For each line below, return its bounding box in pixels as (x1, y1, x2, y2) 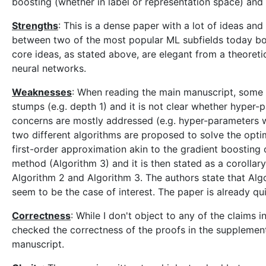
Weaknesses (12, 86, 72, 98)
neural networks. (12, 62, 86, 74)
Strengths (12, 20, 58, 31)
